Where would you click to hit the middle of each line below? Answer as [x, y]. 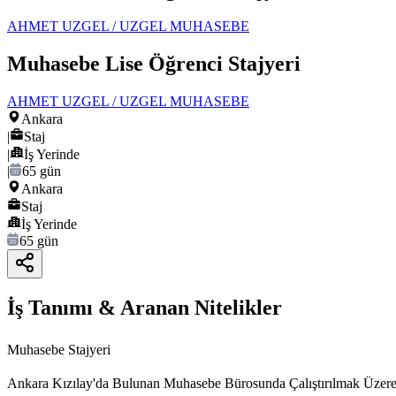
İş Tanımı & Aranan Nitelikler [145, 308]
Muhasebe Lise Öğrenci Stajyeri [154, 64]
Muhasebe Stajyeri [59, 350]
